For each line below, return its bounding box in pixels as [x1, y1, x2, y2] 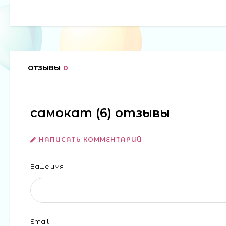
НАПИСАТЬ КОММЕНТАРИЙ [39, 135, 142, 143]
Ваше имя [30, 162, 64, 171]
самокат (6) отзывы [30, 105, 170, 120]
